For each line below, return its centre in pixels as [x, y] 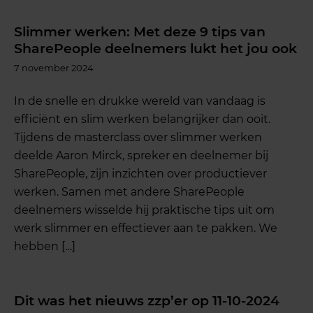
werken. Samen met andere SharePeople [130, 191]
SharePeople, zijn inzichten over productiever [141, 173]
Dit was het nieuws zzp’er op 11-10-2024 [147, 301]
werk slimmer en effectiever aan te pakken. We [146, 228]
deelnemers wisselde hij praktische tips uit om [145, 210]
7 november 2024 [54, 67]
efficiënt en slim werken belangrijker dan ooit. [143, 119]
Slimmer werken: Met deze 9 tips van [140, 31]
